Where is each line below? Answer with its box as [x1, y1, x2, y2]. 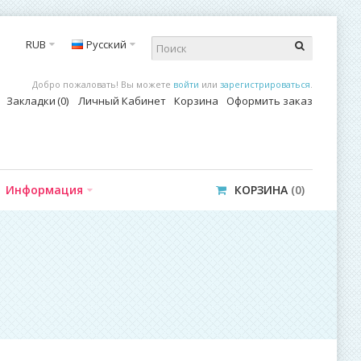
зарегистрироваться [219, 78, 310, 90]
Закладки [6, 93, 56, 108]
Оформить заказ [226, 93, 313, 108]
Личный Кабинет [77, 93, 166, 108]
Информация [6, 182, 84, 198]
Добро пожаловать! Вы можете [31, 78, 173, 90]
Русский [86, 37, 127, 52]
